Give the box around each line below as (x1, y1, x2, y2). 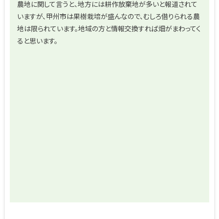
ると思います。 (17, 35, 58, 45)
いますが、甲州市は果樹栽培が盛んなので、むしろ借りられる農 (17, 11, 200, 21)
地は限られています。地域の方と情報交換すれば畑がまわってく (17, 23, 201, 33)
